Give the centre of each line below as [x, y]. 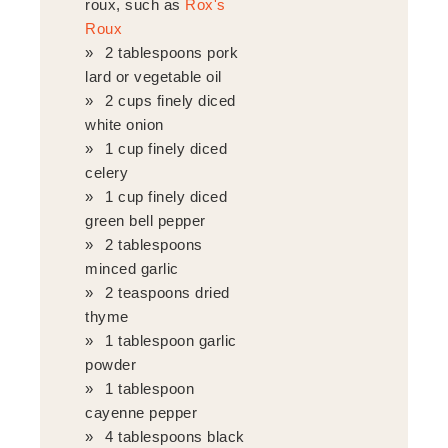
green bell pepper [145, 220]
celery [107, 172]
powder [111, 364]
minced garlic [132, 268]
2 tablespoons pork [172, 52]
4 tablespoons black [175, 436]
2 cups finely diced [170, 100]
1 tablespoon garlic [171, 340]
